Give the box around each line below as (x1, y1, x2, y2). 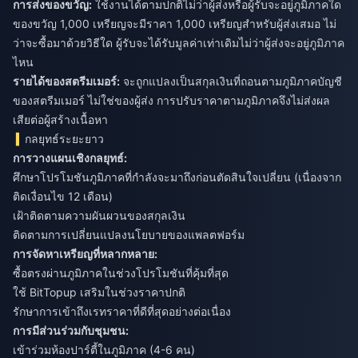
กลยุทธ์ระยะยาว (25, 132, 105, 146)
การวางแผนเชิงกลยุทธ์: (13, 151, 127, 165)
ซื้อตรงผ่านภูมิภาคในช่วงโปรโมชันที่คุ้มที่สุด (13, 266, 229, 280)
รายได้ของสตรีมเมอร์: (13, 74, 120, 89)
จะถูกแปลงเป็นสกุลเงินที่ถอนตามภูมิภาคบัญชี (120, 74, 342, 89)
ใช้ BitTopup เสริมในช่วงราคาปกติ (13, 285, 185, 300)
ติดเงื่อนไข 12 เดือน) (13, 189, 113, 204)
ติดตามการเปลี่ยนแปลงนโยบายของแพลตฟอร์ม (13, 228, 245, 242)
